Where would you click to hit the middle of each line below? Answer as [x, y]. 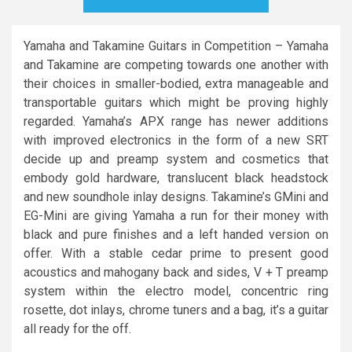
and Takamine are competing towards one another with [176, 64]
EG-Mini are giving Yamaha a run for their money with [176, 215]
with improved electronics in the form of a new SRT [176, 140]
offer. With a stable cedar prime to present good [176, 253]
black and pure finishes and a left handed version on [176, 234]
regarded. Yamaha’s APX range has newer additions [176, 121]
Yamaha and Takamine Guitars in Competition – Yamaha [176, 46]
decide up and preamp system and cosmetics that [176, 159]
